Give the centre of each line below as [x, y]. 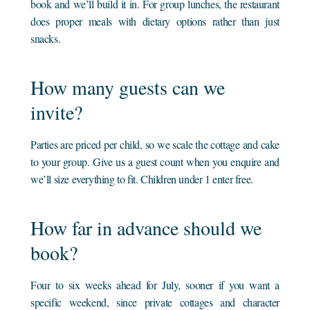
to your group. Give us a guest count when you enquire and [155, 161]
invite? [57, 112]
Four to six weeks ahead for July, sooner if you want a [155, 284]
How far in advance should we [146, 227]
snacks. [46, 38]
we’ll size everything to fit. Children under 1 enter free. [142, 179]
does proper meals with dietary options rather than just [155, 21]
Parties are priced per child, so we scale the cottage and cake [155, 144]
